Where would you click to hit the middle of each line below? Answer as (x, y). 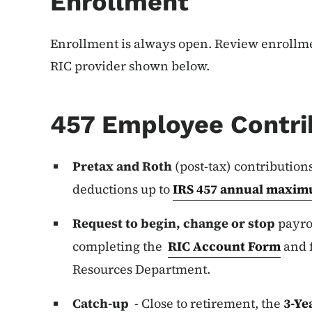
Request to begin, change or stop (174, 223)
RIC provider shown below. (130, 66)
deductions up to (123, 189)
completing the (119, 246)
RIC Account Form (224, 246)
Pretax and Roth (122, 166)
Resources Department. (141, 269)
